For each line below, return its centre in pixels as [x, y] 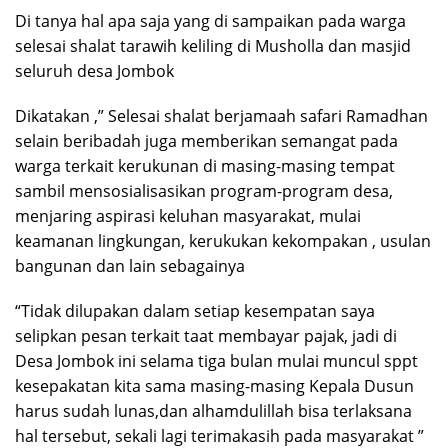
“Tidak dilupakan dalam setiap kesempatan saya [195, 311]
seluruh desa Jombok [94, 71]
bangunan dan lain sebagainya [130, 266]
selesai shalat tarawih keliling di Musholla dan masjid [213, 46]
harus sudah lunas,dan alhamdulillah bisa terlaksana [213, 411]
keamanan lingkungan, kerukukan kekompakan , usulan [223, 241]
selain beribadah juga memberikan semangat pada [206, 141]
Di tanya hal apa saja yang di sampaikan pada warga [210, 21]
